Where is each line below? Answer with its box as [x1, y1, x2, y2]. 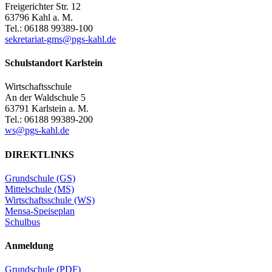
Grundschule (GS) [5, 172, 75, 183]
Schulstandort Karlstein [5, 58, 103, 68]
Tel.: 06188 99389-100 [5, 22, 93, 33]
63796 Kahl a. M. [5, 12, 73, 22]
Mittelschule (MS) [5, 183, 74, 194]
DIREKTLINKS [5, 149, 74, 160]
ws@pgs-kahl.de [5, 125, 69, 136]
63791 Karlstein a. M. [5, 103, 89, 114]
